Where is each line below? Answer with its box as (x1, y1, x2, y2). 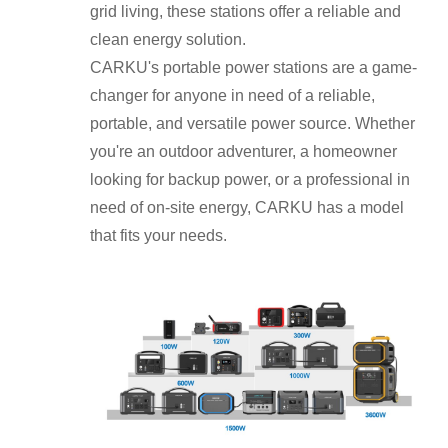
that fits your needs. (90, 227, 227, 245)
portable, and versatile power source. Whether (90, 115, 415, 133)
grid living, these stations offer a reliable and (90, 3, 401, 21)
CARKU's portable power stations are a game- (90, 59, 417, 77)
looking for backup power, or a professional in (90, 171, 410, 189)
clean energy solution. (90, 31, 246, 49)
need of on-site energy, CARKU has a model (90, 199, 404, 217)
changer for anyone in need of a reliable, (90, 87, 375, 105)
